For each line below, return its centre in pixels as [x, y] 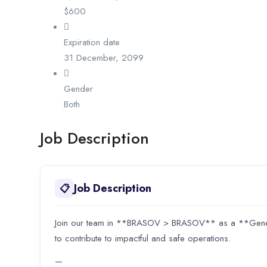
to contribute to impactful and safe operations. [143, 239]
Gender [78, 89]
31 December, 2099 [104, 58]
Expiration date [92, 43]
